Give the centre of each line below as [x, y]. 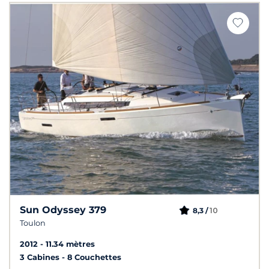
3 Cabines [41, 258]
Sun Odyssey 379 [63, 210]
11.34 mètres [70, 244]
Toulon [33, 223]
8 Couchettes [94, 258]
